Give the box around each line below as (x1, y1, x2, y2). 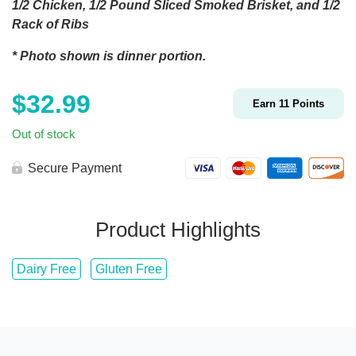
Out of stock (12, 128, 75, 141)
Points (289, 98, 324, 110)
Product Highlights (95, 218, 261, 242)
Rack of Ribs (12, 17, 92, 32)
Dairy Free (17, 262, 76, 277)
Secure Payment (28, 161, 122, 176)
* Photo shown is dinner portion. (12, 49, 206, 64)
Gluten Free (95, 262, 162, 277)
